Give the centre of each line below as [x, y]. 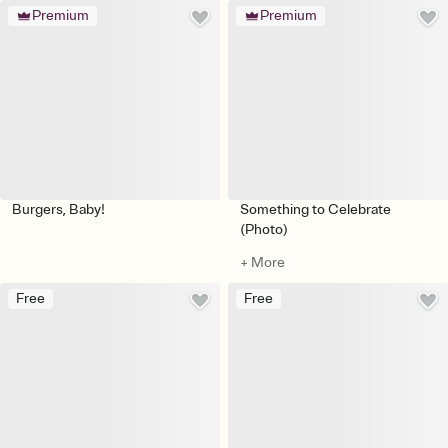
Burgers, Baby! [58, 209]
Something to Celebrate [315, 209]
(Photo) [264, 229]
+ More [262, 262]
